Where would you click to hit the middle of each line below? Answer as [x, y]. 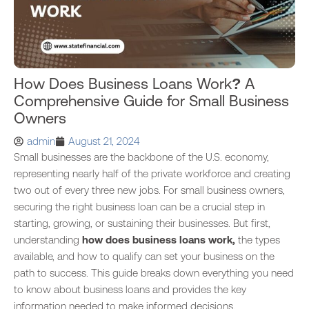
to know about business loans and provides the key [130, 289]
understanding [48, 240]
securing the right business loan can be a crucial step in [139, 207]
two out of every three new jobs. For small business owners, [149, 190]
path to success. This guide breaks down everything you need [154, 273]
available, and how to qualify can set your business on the [144, 256]
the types [258, 240]
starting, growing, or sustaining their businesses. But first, [142, 223]
